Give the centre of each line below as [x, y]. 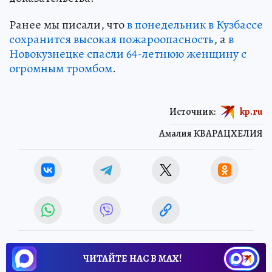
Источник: [192, 111]
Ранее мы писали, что [68, 24]
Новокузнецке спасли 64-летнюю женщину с [128, 53]
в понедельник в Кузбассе [195, 24]
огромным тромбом [61, 68]
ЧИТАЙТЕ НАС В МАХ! [132, 258]
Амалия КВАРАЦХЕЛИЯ [211, 133]
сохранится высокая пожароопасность [111, 39]
